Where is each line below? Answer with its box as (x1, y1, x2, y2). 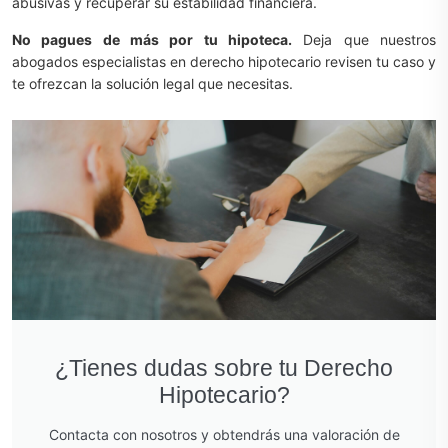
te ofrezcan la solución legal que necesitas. (12, 75, 293, 92)
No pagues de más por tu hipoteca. (12, 31, 292, 48)
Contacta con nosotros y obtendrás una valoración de (48, 426, 400, 443)
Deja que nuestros (292, 31, 436, 48)
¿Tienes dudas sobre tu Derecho (55, 355, 393, 381)
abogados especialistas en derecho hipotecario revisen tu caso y (12, 53, 436, 70)
